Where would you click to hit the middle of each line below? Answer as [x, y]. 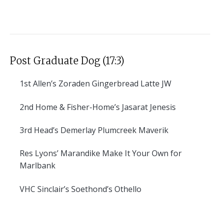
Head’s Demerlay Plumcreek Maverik [100, 130]
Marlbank [38, 166]
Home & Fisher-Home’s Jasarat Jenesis [105, 107]
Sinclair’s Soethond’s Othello [88, 189]
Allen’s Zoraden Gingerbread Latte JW [101, 84]
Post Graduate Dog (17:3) [67, 61]
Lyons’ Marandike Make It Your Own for [107, 153]
